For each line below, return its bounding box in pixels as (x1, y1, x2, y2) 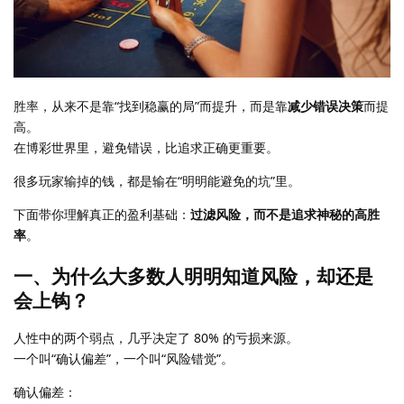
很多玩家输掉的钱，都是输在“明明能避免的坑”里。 (14, 172, 300, 189)
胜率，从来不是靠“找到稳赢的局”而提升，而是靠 (14, 97, 288, 115)
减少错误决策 (288, 97, 363, 115)
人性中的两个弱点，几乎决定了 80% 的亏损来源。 (14, 329, 298, 346)
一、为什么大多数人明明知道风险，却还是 (14, 263, 373, 289)
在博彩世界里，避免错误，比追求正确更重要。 (14, 139, 279, 156)
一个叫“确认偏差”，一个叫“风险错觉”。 (14, 350, 234, 367)
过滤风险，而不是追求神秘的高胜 (190, 206, 380, 223)
